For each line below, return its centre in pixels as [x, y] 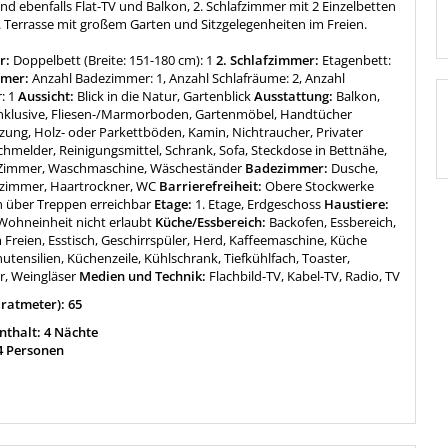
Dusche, [355, 168]
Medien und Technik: [143, 276]
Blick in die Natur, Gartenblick [164, 96]
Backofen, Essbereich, [333, 222]
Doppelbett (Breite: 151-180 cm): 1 [113, 60]
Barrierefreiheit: [211, 186]
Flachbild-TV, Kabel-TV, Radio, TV [305, 276]
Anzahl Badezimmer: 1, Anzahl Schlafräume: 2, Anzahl [189, 78]
